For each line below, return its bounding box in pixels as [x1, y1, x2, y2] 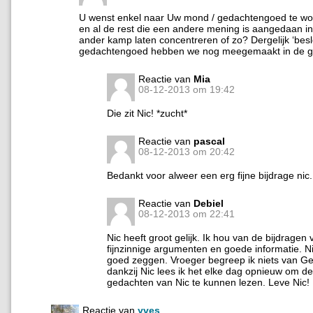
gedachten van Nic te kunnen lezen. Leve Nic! [107, 277, 310, 289]
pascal [194, 136, 225, 147]
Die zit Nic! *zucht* [107, 108, 187, 119]
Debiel [194, 198, 224, 210]
